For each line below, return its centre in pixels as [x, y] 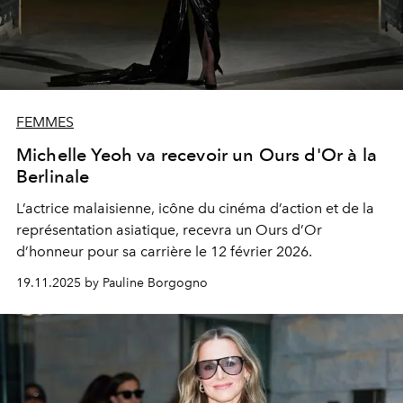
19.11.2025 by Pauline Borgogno [112, 283]
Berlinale [53, 177]
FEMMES [45, 122]
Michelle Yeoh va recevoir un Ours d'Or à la [197, 155]
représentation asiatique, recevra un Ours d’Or [169, 230]
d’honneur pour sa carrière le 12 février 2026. [164, 252]
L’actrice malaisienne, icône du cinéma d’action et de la [195, 209]
